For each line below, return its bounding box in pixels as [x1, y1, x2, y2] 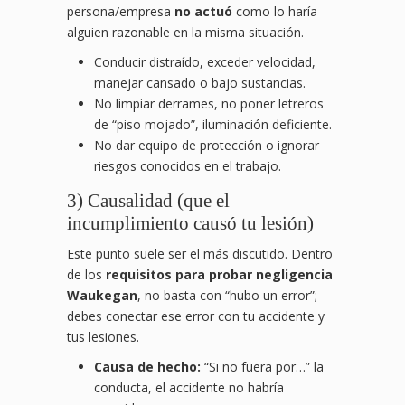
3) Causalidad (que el [67, 190, 230, 212]
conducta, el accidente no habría [94, 379, 284, 397]
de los [67, 266, 106, 284]
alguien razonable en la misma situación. [67, 24, 304, 42]
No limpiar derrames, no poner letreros [94, 95, 324, 113]
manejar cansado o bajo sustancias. [94, 74, 306, 92]
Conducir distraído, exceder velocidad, [94, 53, 316, 71]
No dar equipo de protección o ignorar [94, 137, 319, 155]
